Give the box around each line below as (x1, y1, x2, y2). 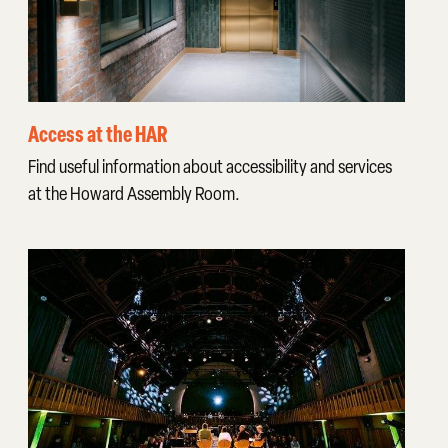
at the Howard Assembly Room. (27, 181, 240, 205)
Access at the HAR (27, 119, 167, 149)
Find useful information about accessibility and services (27, 154, 392, 178)
